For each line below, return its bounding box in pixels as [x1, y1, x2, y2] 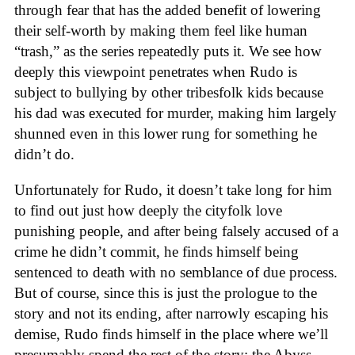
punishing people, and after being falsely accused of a [14, 222, 338, 239]
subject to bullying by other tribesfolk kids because [14, 83, 323, 101]
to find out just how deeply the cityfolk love [14, 201, 282, 219]
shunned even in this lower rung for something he [14, 124, 317, 142]
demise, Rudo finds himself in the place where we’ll [14, 325, 328, 342]
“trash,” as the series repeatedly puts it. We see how [14, 42, 322, 59]
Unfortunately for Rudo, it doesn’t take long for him [14, 181, 332, 198]
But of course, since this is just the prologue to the [14, 284, 317, 301]
